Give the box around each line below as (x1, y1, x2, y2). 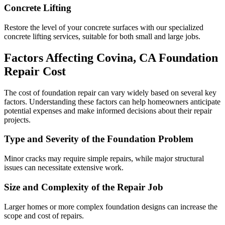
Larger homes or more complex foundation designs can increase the (4, 202, 217, 211)
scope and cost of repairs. (4, 211, 84, 220)
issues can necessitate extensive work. (4, 163, 124, 172)
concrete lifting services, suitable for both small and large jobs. (4, 32, 200, 41)
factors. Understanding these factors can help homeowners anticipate (4, 97, 220, 106)
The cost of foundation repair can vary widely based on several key (4, 88, 216, 97)
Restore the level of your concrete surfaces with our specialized (4, 23, 203, 32)
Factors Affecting (4, 51, 96, 64)
